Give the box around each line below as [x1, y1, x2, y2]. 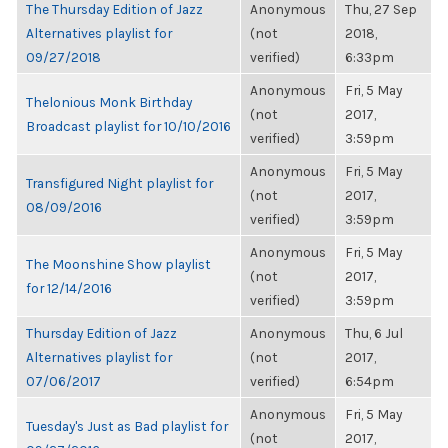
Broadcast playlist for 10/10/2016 [26, 118, 231, 134]
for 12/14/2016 [26, 280, 112, 296]
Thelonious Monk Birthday [26, 94, 192, 110]
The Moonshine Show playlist [26, 256, 211, 272]
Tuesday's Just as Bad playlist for [26, 418, 228, 434]
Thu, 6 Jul [345, 325, 403, 341]
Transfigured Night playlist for [26, 175, 213, 191]
